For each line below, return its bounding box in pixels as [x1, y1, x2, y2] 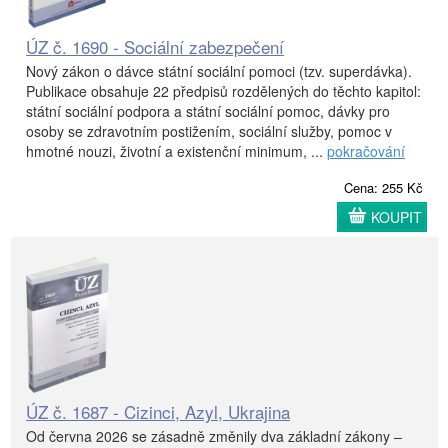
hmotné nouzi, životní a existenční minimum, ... [26, 141, 327, 162]
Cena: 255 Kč [344, 178, 423, 198]
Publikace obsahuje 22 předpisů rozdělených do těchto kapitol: [26, 81, 421, 102]
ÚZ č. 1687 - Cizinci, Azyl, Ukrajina [26, 398, 290, 424]
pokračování [327, 141, 405, 162]
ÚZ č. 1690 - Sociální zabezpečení [26, 34, 284, 60]
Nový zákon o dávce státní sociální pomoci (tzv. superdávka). [26, 61, 412, 82]
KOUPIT [371, 207, 422, 228]
